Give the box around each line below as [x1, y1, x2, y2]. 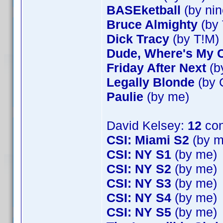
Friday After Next [107, 61, 206, 75]
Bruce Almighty [107, 17, 198, 31]
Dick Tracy [107, 32, 169, 46]
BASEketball [107, 3, 181, 17]
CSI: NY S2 [107, 162, 171, 176]
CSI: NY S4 [107, 191, 171, 205]
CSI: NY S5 [107, 205, 171, 219]
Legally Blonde [107, 75, 195, 89]
